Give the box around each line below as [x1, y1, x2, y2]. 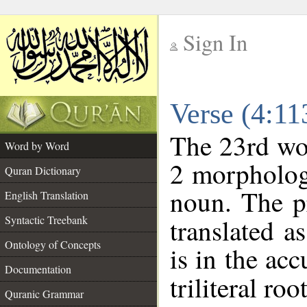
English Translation [5, 188, 88, 202]
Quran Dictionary [5, 163, 81, 177]
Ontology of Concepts [5, 237, 101, 251]
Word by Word [5, 138, 69, 153]
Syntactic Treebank [5, 212, 88, 227]
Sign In [183, 27, 247, 57]
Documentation [5, 262, 71, 276]
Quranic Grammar [5, 286, 84, 301]
